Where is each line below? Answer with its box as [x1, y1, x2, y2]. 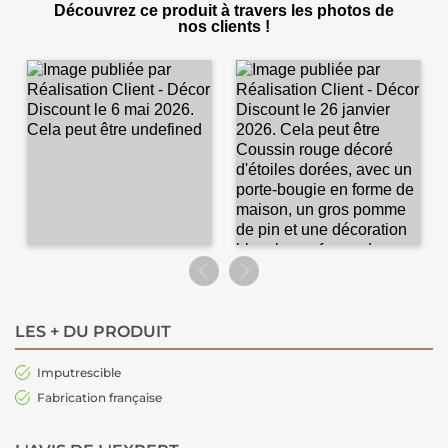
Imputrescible [37, 365, 121, 381]
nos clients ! [178, 18, 270, 36]
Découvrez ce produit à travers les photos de [54, 2, 394, 20]
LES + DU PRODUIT [15, 322, 171, 342]
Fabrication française [37, 390, 162, 406]
